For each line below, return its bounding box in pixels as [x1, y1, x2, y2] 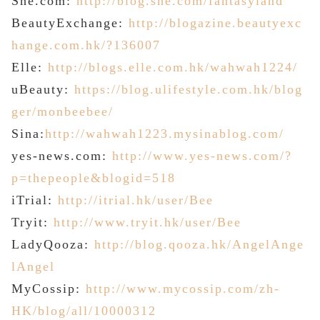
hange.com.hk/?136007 [11, 38, 161, 53]
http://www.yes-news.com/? [112, 149, 292, 164]
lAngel [11, 259, 55, 274]
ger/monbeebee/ [11, 104, 114, 119]
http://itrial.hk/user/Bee [58, 193, 214, 208]
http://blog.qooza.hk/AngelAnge [94, 237, 304, 252]
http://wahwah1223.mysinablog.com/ [45, 126, 284, 141]
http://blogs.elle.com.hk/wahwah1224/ [48, 60, 298, 75]
